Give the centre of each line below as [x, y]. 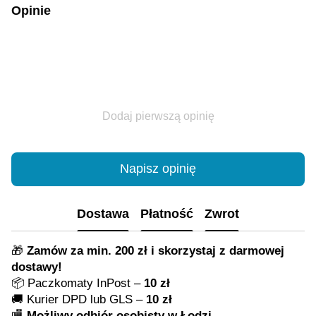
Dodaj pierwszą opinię [158, 116]
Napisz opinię [158, 169]
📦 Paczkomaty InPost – [78, 283]
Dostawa [103, 214]
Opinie [31, 10]
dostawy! [37, 267]
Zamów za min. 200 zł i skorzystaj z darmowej [156, 250]
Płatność [167, 214]
